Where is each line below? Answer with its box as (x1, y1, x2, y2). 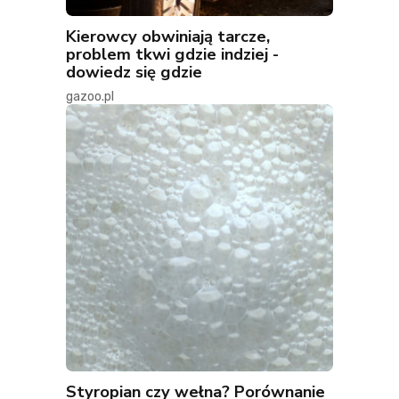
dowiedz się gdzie (66, 61, 202, 84)
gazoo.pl (66, 89, 114, 105)
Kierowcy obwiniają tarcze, (66, 25, 270, 48)
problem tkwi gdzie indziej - (66, 43, 279, 66)
